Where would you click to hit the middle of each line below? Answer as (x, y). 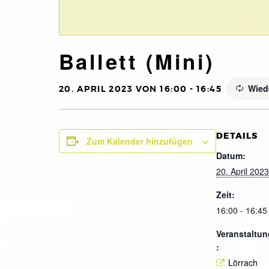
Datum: (231, 155)
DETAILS (237, 136)
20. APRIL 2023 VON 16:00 (123, 89)
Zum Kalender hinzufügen (140, 141)
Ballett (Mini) (137, 61)
